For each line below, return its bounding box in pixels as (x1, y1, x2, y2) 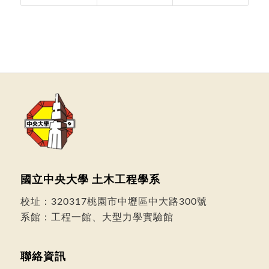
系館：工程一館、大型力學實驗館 (20, 212, 174, 222)
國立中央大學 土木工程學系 (20, 175, 160, 186)
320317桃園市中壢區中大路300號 (50, 196, 207, 207)
